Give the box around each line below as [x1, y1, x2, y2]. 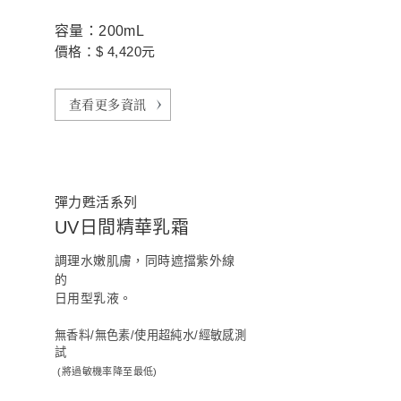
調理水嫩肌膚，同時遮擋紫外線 [55, 253, 235, 268]
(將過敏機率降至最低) [55, 366, 158, 377]
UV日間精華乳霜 [55, 218, 190, 237]
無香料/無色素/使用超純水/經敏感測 [55, 328, 247, 342]
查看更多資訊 [69, 95, 147, 113]
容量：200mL [55, 23, 145, 38]
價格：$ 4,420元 [55, 44, 156, 59]
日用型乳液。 [55, 291, 132, 305]
